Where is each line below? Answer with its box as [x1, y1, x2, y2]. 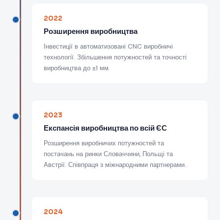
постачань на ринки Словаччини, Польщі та [44, 150, 173, 158]
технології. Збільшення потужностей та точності [44, 53, 187, 61]
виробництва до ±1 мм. [44, 64, 110, 72]
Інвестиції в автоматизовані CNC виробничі [44, 42, 173, 51]
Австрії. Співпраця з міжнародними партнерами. [44, 161, 186, 169]
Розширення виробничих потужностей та [44, 139, 164, 147]
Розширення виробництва [44, 27, 137, 36]
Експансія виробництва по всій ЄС [44, 123, 167, 133]
